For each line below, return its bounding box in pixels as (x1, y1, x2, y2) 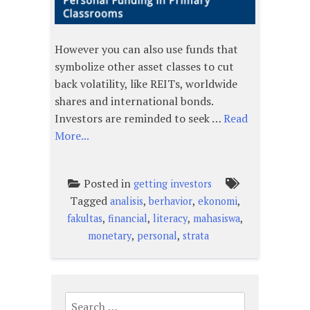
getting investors (133, 177, 212, 191)
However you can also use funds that (55, 42, 238, 57)
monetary (87, 229, 131, 243)
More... (55, 128, 89, 144)
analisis (109, 194, 143, 208)
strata (182, 229, 209, 243)
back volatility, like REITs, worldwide (55, 76, 237, 92)
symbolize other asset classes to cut (55, 59, 234, 75)
